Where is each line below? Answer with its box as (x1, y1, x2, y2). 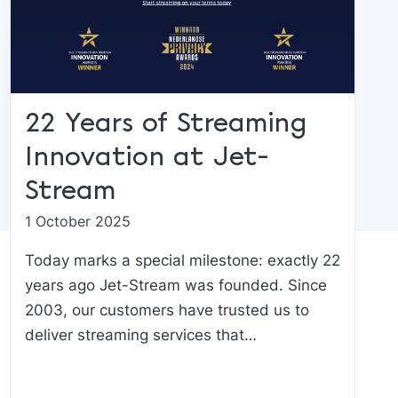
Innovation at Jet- (24, 143, 269, 172)
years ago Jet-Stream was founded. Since (24, 276, 327, 294)
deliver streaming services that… (24, 326, 257, 344)
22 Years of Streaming (24, 109, 307, 139)
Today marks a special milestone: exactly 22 (24, 251, 340, 269)
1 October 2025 (24, 212, 131, 230)
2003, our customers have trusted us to (24, 301, 309, 319)
